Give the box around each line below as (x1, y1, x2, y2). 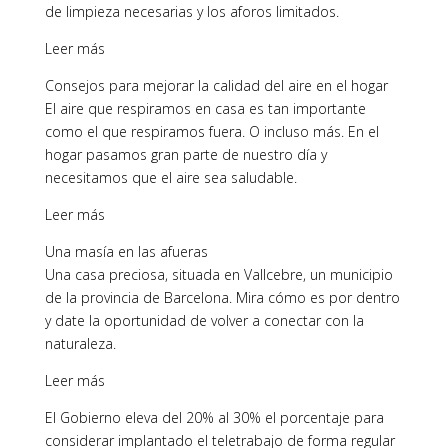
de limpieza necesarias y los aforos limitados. (44, 2, 339, 21)
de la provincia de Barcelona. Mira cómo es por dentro (44, 288, 400, 307)
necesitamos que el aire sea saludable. (44, 168, 297, 187)
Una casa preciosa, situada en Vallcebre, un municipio (44, 265, 393, 284)
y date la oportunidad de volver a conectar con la (44, 311, 364, 330)
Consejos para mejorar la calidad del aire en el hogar (44, 76, 388, 95)
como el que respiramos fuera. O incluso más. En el (44, 122, 379, 141)
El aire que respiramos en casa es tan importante (44, 99, 366, 118)
